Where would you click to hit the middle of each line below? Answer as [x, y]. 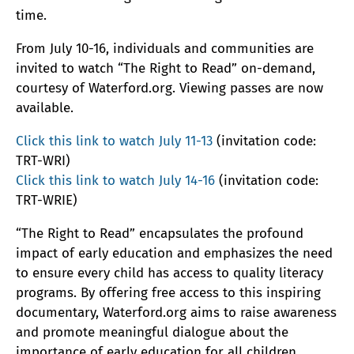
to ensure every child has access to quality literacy [169, 273]
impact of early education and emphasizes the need [174, 253]
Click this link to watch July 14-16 [115, 181]
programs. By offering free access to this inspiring [168, 293]
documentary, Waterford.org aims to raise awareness [176, 313]
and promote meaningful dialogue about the [152, 332]
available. [45, 108]
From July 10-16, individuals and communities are [165, 49]
